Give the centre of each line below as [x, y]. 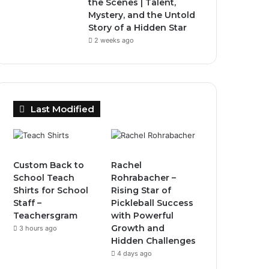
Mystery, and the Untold [142, 15]
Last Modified [63, 109]
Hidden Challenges [154, 241]
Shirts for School [51, 190]
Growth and [138, 228]
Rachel [127, 165]
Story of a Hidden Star [138, 28]
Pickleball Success [153, 203]
